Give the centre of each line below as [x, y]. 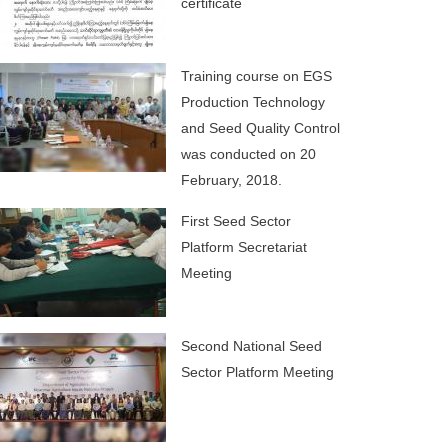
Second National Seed [252, 346]
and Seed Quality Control [261, 128]
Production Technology [253, 102]
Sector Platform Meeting [258, 372]
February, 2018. [232, 180]
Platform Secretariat [244, 247]
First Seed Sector [236, 221]
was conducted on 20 [249, 154]
